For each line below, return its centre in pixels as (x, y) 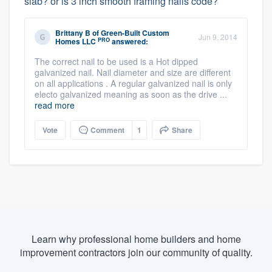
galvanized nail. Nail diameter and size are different (133, 73)
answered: (129, 42)
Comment (107, 130)
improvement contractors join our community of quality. (136, 253)
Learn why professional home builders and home (136, 239)
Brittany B (73, 33)
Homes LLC (76, 42)
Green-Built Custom (135, 33)
